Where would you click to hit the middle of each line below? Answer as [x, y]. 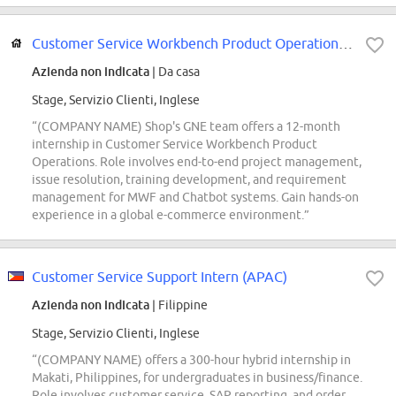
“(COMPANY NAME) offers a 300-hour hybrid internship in [191, 360]
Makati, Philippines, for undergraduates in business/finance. [197, 378]
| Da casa [175, 72]
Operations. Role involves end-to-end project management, [197, 162]
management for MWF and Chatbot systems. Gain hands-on [195, 198]
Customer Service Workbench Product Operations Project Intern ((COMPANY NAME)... [346, 44]
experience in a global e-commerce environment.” [171, 215]
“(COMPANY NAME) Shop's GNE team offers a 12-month [186, 127]
